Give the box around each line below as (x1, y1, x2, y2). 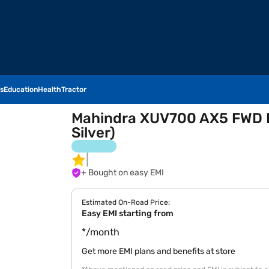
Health (38, 85, 61, 94)
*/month (82, 226, 120, 238)
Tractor (61, 85, 86, 94)
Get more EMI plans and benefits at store (82, 246, 236, 256)
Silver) (71, 124, 116, 141)
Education (4, 85, 38, 94)
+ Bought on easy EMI (88, 168, 165, 178)
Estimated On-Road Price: (82, 198, 171, 207)
